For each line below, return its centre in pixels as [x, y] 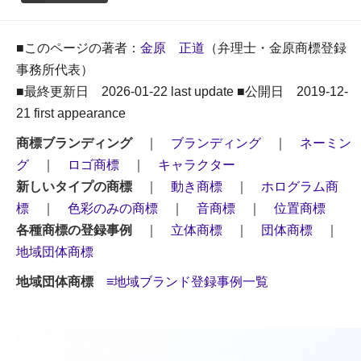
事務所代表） [55, 70]
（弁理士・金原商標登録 [276, 48]
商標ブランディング [74, 143]
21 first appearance [71, 114]
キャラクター [197, 165]
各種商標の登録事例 [74, 230]
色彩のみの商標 [113, 209]
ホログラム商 [300, 187]
